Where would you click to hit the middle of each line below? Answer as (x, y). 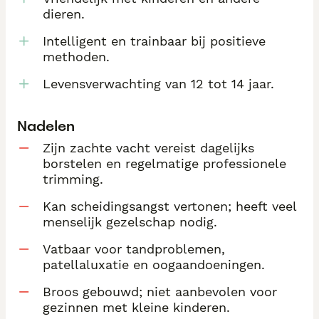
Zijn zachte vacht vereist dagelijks (148, 148)
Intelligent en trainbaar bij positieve (154, 41)
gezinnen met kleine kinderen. (136, 308)
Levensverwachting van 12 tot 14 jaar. (158, 83)
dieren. (64, 14)
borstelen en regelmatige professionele (164, 164)
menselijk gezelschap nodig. (130, 222)
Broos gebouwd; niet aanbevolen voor (160, 292)
